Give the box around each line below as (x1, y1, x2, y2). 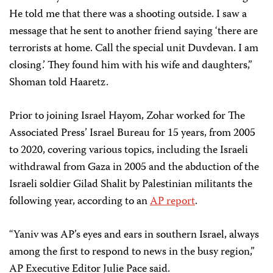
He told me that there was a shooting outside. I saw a (9, 5, 247, 24)
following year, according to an (9, 192, 150, 211)
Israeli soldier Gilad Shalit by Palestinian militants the (9, 175, 252, 194)
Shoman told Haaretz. (9, 73, 111, 92)
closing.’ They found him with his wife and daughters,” (9, 56, 252, 75)
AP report (150, 192, 195, 211)
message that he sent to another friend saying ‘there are (9, 22, 258, 41)
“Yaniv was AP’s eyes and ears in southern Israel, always (9, 225, 259, 244)
